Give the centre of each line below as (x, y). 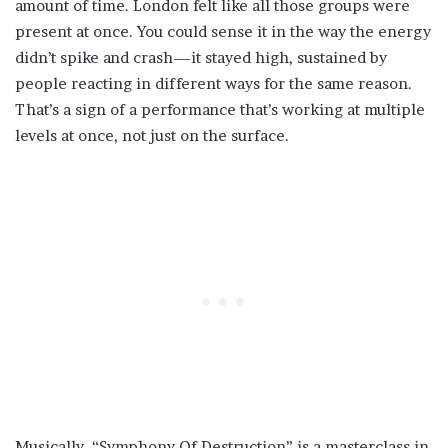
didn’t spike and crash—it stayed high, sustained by (201, 58)
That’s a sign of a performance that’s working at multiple (220, 110)
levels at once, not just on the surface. (152, 136)
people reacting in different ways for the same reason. (213, 84)
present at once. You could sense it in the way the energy (223, 32)
